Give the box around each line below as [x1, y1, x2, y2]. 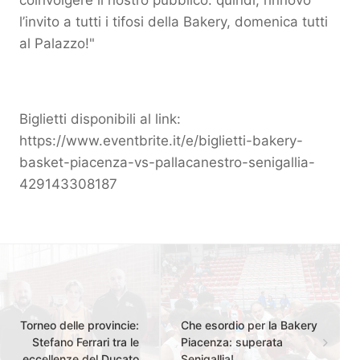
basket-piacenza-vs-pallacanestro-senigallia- [19, 153, 315, 170]
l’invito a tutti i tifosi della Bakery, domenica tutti [19, 13, 328, 30]
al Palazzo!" [19, 35, 95, 51]
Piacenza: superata [181, 334, 283, 349]
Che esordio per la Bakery [181, 317, 317, 332]
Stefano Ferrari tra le [32, 334, 139, 349]
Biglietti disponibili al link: [19, 110, 181, 127]
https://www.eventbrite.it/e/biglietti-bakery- [19, 132, 303, 149]
